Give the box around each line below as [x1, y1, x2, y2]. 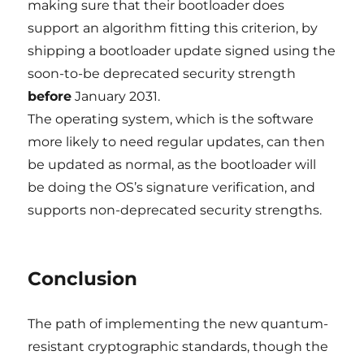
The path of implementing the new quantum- [28, 316, 329, 331]
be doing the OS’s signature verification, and [28, 180, 316, 195]
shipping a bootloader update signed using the [28, 43, 336, 58]
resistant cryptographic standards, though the [28, 339, 329, 354]
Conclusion [28, 267, 138, 290]
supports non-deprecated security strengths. [28, 202, 323, 218]
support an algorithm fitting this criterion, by [28, 20, 318, 36]
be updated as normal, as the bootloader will [28, 157, 317, 172]
